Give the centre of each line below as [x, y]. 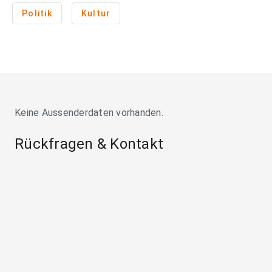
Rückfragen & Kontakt [89, 144]
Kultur [96, 14]
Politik [37, 14]
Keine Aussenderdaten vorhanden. [89, 113]
